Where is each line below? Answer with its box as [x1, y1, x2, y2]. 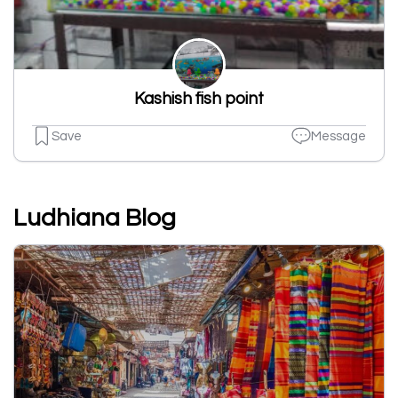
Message [311, 129, 366, 143]
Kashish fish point [134, 91, 264, 108]
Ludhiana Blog [13, 205, 176, 232]
